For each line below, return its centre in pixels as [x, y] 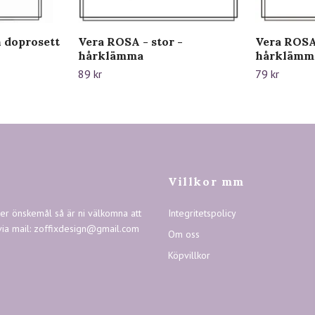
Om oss [184, 234]
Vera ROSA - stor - [130, 42]
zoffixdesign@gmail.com [86, 229]
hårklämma [111, 56]
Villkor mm [206, 182]
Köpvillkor [189, 256]
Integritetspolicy [202, 213]
